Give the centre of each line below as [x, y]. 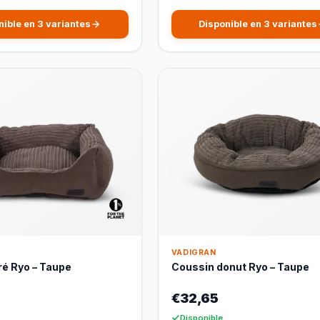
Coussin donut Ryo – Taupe [240, 266]
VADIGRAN [194, 252]
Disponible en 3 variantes [257, 24]
